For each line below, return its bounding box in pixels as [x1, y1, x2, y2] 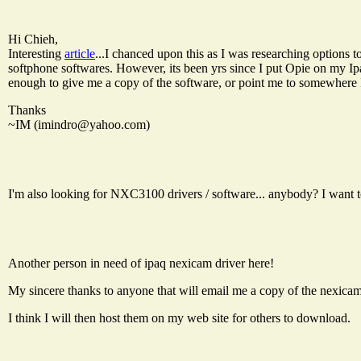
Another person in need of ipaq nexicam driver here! [8, 255, 274, 270]
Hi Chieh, [8, 31, 58, 46]
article [64, 46, 95, 60]
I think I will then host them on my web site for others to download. [8, 310, 351, 325]
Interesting [8, 46, 64, 60]
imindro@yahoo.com [38, 117, 146, 131]
